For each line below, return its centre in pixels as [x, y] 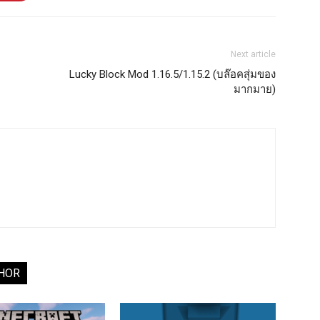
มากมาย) [255, 89]
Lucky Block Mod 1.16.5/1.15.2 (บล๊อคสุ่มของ [172, 74]
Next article [253, 54]
